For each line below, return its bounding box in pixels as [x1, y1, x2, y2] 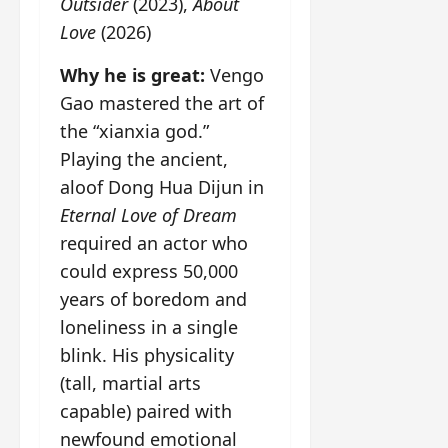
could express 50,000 [60, 258, 238, 283]
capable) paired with [60, 398, 232, 423]
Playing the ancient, [60, 146, 228, 171]
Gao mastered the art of [60, 90, 264, 115]
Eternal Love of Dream [60, 202, 237, 227]
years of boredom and [60, 286, 247, 311]
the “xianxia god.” [60, 118, 209, 143]
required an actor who [60, 230, 248, 255]
